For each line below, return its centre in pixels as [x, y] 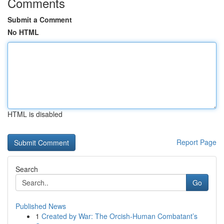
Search [27, 169]
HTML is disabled [35, 114]
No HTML [23, 32]
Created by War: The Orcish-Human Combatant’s [119, 216]
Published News [41, 206]
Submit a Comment [40, 19]
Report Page [196, 142]
